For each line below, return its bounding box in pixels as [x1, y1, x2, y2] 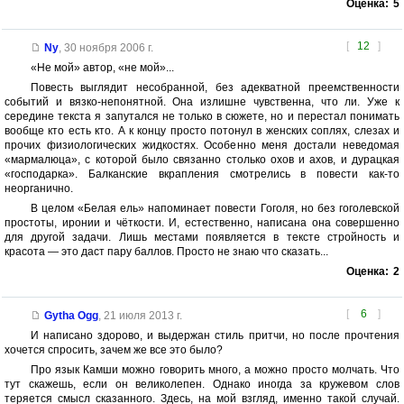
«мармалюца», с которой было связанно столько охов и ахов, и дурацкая [5, 153, 399, 167]
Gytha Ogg [43, 309, 98, 323]
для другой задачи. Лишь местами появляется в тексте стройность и [5, 231, 399, 244]
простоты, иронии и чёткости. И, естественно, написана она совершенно [5, 216, 399, 230]
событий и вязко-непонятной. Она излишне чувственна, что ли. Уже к [5, 96, 399, 109]
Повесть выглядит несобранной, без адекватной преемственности [30, 81, 399, 95]
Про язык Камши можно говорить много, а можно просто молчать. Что [30, 363, 399, 377]
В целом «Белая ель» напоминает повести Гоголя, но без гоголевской [30, 202, 399, 216]
